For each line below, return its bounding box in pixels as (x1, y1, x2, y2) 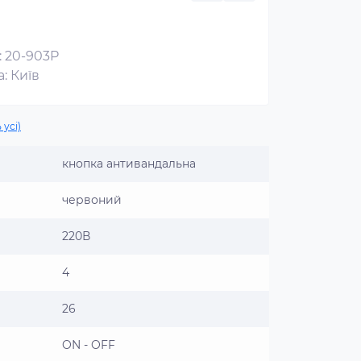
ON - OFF (62, 338, 115, 352)
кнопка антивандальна (62, 156, 196, 171)
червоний (62, 193, 122, 207)
